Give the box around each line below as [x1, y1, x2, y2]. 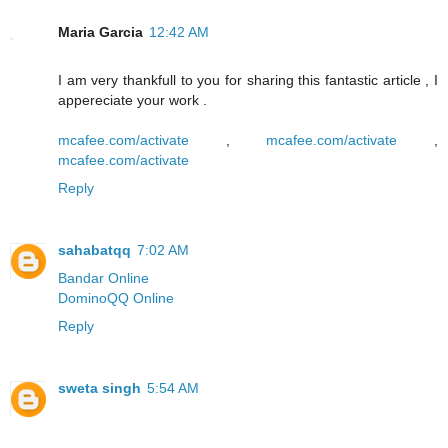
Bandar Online [58, 269, 149, 286]
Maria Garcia [58, 23, 143, 40]
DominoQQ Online [58, 289, 174, 306]
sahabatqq [58, 241, 131, 258]
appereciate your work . [58, 91, 207, 108]
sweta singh [58, 379, 141, 396]
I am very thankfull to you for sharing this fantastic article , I [58, 71, 438, 88]
